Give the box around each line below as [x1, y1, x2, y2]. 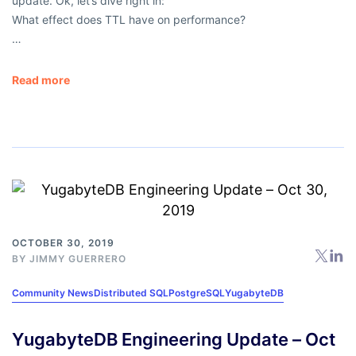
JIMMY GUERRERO [29, 253, 126, 265]
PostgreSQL [168, 287, 225, 300]
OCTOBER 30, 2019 [12, 237, 114, 250]
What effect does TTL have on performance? [12, 13, 246, 27]
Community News [12, 287, 94, 300]
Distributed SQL [94, 287, 168, 300]
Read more [12, 73, 70, 87]
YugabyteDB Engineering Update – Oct [12, 329, 335, 350]
